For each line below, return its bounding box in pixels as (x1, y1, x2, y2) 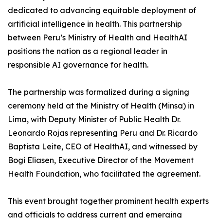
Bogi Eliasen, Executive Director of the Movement (8, 155, 194, 165)
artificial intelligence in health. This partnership (8, 19, 182, 29)
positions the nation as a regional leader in (8, 46, 167, 56)
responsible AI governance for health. (8, 60, 148, 70)
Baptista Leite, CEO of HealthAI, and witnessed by (8, 142, 198, 152)
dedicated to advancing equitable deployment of (8, 5, 196, 16)
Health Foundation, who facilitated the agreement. (8, 169, 200, 179)
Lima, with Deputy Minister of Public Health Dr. (8, 114, 181, 125)
